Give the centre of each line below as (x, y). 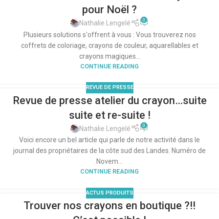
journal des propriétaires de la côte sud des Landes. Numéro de (109, 151)
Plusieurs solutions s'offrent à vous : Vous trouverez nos (109, 34)
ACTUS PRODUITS (109, 193)
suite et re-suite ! (109, 115)
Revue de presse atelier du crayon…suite (109, 100)
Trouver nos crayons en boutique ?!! (109, 206)
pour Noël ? (109, 10)
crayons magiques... (109, 56)
